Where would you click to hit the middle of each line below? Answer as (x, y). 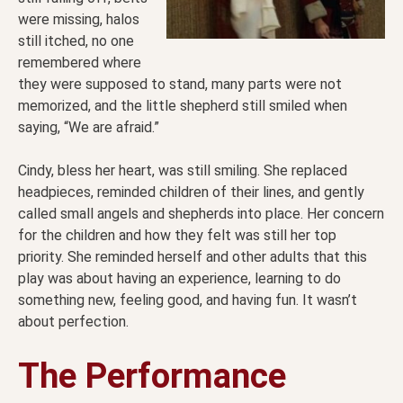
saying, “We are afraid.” (89, 127)
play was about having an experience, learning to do (179, 278)
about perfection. (73, 321)
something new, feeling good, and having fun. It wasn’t (188, 300)
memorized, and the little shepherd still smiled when (183, 105)
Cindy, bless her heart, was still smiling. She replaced (183, 170)
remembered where (80, 62)
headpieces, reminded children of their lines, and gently (191, 192)
